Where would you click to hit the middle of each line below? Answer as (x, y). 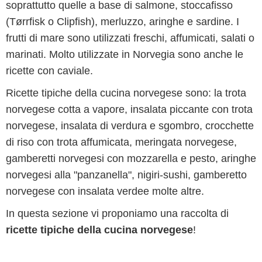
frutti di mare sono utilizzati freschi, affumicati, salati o (130, 38)
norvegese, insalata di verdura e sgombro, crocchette (130, 126)
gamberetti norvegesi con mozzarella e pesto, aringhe (131, 158)
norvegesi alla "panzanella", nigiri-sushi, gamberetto (126, 175)
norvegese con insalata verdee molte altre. (105, 191)
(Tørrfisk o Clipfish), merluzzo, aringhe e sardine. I (123, 22)
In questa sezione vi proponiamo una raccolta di (117, 213)
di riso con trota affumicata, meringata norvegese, (121, 142)
